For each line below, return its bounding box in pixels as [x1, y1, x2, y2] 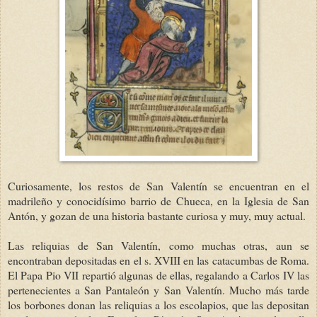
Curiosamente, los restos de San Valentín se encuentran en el [8, 178, 309, 193]
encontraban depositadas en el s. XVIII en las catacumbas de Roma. [8, 252, 309, 267]
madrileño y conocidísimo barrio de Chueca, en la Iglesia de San [8, 192, 309, 208]
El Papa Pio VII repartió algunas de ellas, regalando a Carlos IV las [8, 267, 309, 282]
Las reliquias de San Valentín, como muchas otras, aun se [8, 237, 309, 253]
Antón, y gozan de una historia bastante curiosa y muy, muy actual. [8, 207, 306, 223]
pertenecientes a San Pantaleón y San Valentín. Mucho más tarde [8, 282, 309, 297]
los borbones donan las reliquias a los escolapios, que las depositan [8, 296, 309, 312]
